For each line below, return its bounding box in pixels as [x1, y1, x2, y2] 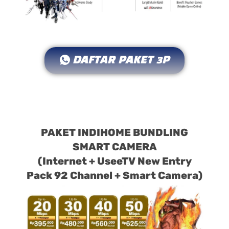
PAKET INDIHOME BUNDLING [41, 126, 188, 139]
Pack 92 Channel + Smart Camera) [27, 169, 202, 181]
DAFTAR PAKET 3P [73, 55, 169, 66]
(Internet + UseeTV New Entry [37, 154, 192, 167]
